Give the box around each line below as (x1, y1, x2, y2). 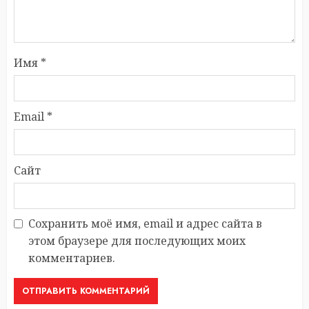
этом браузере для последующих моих (28, 233, 246, 249)
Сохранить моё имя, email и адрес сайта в (28, 216, 262, 232)
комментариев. (28, 250, 115, 266)
